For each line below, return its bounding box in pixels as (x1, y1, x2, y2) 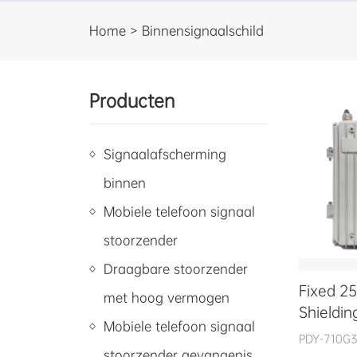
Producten (89, 89, 175, 112)
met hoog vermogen (104, 289, 229, 306)
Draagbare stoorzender (104, 261, 248, 277)
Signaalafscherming (104, 146, 226, 163)
